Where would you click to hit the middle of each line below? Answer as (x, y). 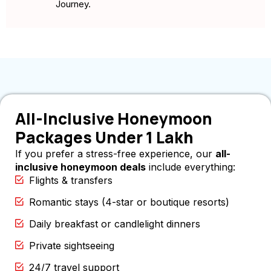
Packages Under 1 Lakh (104, 137)
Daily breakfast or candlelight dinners (114, 224)
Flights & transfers (70, 180)
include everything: (191, 167)
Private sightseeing (71, 245)
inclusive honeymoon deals (80, 167)
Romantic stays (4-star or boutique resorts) (129, 202)
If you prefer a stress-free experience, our (115, 153)
